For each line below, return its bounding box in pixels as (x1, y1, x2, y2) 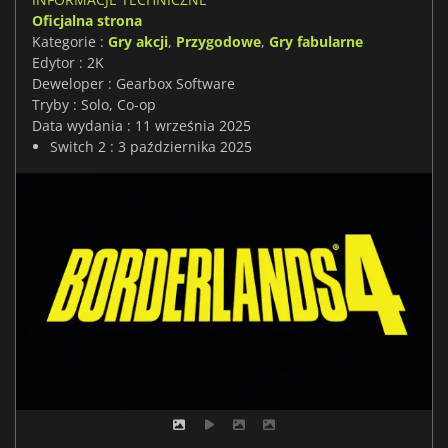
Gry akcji (108, 31, 168, 51)
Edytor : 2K (32, 52, 104, 72)
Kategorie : (32, 31, 108, 51)
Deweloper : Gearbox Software (32, 73, 235, 93)
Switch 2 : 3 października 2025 (50, 136, 252, 156)
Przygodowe (176, 31, 261, 51)
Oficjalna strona (32, 10, 142, 30)
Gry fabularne (269, 31, 363, 51)
